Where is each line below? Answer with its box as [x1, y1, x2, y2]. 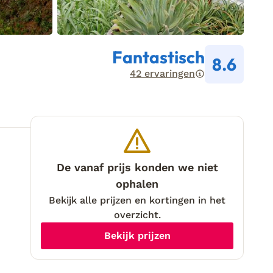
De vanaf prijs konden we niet [56, 161, 218, 174]
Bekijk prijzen [104, 230, 171, 241]
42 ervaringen [130, 68, 195, 79]
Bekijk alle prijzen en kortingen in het [49, 194, 225, 206]
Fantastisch [112, 46, 205, 68]
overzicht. [113, 209, 161, 221]
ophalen [116, 177, 158, 190]
